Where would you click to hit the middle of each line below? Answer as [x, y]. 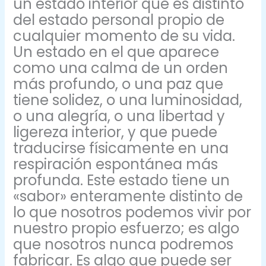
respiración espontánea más [116, 164]
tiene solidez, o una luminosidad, [128, 100]
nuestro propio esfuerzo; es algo [126, 228]
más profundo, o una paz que [118, 84]
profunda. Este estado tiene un [122, 180]
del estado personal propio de [119, 20]
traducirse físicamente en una [121, 148]
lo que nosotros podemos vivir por [132, 212]
